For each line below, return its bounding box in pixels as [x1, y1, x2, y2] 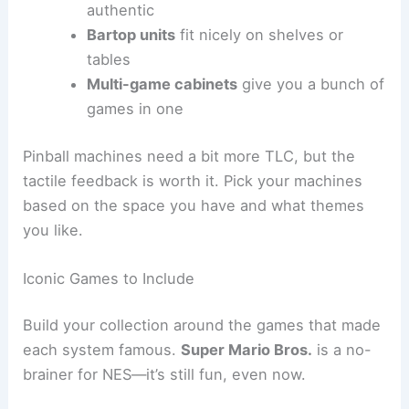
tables [86, 49, 131, 68]
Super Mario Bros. [181, 341, 313, 360]
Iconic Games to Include [23, 268, 195, 288]
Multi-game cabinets [86, 74, 237, 93]
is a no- [312, 341, 372, 360]
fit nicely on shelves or [174, 25, 343, 44]
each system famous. [23, 341, 182, 360]
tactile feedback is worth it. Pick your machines [23, 171, 363, 190]
